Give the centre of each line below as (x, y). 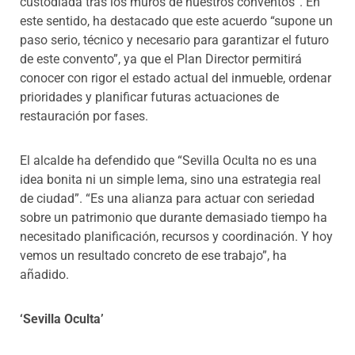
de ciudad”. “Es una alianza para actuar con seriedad (167, 198)
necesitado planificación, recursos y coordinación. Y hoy (176, 236)
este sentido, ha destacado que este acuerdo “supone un (176, 21)
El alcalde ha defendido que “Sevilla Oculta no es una (168, 160)
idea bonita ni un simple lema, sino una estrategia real (170, 179)
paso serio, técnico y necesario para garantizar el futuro (174, 40)
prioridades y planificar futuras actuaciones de (149, 97)
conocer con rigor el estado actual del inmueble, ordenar (176, 78)
